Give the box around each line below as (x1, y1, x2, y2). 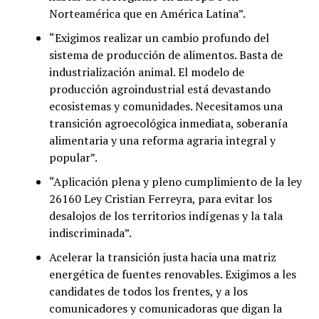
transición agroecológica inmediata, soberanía (48, 115, 288, 131)
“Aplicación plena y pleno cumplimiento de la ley (48, 173, 302, 189)
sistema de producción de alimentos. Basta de (48, 46, 283, 63)
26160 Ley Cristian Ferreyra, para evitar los (48, 190, 272, 206)
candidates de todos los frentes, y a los (48, 283, 248, 299)
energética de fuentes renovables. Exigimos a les (48, 266, 296, 282)
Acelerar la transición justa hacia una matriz (48, 249, 276, 265)
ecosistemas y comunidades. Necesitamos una (48, 98, 283, 114)
